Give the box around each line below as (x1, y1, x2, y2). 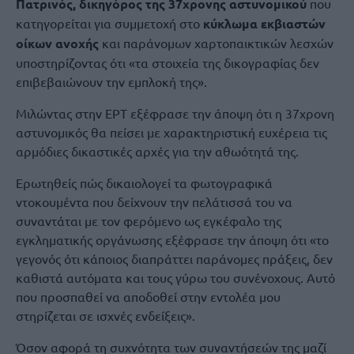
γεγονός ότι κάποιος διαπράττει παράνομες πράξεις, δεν (16, 250, 333, 266)
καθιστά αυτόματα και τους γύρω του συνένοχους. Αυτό (16, 269, 335, 285)
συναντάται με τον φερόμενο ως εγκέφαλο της (16, 213, 281, 228)
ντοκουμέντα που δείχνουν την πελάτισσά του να (16, 194, 292, 209)
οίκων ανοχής (16, 35, 99, 51)
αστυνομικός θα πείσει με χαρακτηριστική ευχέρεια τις (16, 124, 327, 140)
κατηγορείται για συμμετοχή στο (16, 15, 200, 31)
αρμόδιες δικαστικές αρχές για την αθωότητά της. (16, 143, 299, 159)
